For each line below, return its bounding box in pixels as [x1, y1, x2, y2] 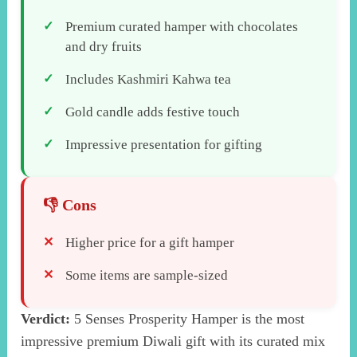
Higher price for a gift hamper [65, 234, 235, 250]
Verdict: [21, 310, 71, 327]
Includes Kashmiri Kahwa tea [65, 71, 232, 87]
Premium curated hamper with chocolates [65, 18, 299, 34]
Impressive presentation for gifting [65, 136, 263, 152]
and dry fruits [65, 38, 143, 54]
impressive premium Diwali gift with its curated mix [21, 332, 326, 349]
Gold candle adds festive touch [65, 104, 241, 120]
